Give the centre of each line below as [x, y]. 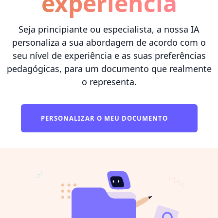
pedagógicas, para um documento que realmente [109, 68]
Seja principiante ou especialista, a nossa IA [109, 29]
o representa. [109, 82]
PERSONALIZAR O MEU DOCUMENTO [105, 118]
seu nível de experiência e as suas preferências [109, 55]
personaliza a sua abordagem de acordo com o [109, 42]
